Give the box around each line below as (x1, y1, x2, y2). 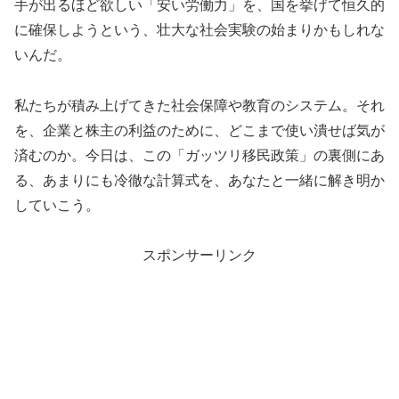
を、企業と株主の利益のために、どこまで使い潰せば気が (14, 122, 385, 138)
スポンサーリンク (142, 248, 256, 264)
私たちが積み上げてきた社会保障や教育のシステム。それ (14, 97, 385, 113)
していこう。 (14, 197, 100, 213)
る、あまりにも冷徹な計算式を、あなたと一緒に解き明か (14, 172, 385, 188)
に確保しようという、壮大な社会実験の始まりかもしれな (14, 21, 385, 37)
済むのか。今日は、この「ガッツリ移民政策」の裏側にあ (14, 147, 385, 163)
